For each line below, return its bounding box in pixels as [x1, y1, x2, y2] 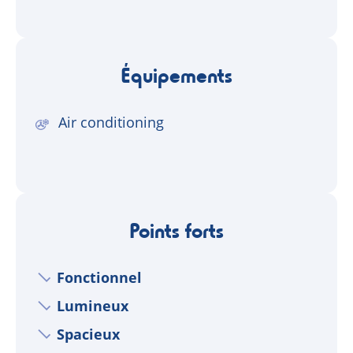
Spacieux [57, 324, 121, 344]
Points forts [129, 216, 224, 243]
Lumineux [57, 295, 129, 315]
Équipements [121, 61, 232, 89]
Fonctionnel [57, 267, 143, 287]
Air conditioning [58, 113, 165, 132]
